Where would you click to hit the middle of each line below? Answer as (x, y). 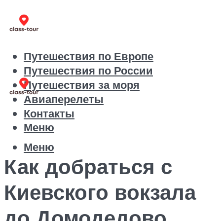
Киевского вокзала (100, 192)
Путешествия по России (88, 71)
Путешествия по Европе (89, 56)
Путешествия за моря (82, 85)
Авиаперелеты (64, 99)
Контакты (49, 113)
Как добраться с (88, 166)
